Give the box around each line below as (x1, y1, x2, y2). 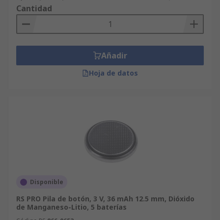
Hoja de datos (89, 68, 138, 78)
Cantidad (16, 3, 52, 14)
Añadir (101, 50, 127, 61)
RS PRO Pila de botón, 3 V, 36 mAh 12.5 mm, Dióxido (16, 194, 194, 203)
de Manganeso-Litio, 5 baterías (16, 202, 127, 212)
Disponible (30, 178, 63, 186)
